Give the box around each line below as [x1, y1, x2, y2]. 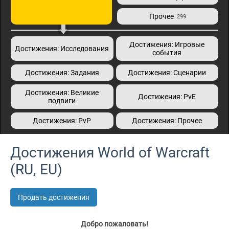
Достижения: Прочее [132, 117, 202, 125]
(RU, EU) [10, 161, 62, 178]
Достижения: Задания [25, 68, 99, 77]
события [152, 49, 182, 57]
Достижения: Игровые [129, 40, 205, 49]
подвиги [48, 97, 76, 105]
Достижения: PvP [33, 117, 91, 125]
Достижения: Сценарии [128, 68, 207, 77]
